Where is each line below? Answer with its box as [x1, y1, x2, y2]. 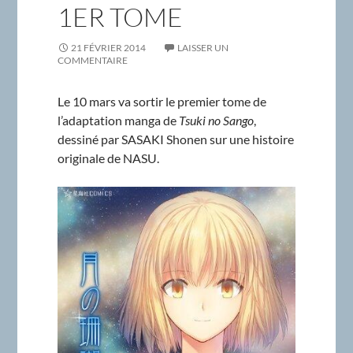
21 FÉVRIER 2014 [70, 41, 146, 54]
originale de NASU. [57, 150, 159, 165]
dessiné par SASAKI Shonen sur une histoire [57, 131, 294, 147]
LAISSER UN [176, 41, 229, 54]
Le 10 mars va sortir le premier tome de [57, 93, 266, 109]
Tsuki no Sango [178, 112, 254, 128]
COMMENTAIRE [57, 54, 128, 66]
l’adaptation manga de [57, 112, 179, 128]
